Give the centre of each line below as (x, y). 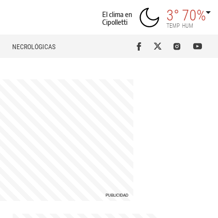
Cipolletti (115, 22)
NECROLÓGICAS (34, 47)
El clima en (117, 14)
